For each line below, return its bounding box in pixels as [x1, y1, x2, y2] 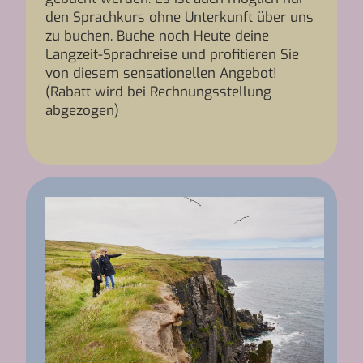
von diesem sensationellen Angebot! [45, 64, 277, 83]
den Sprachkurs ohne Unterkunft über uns [45, 8, 314, 27]
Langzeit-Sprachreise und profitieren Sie [45, 45, 299, 64]
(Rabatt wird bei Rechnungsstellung [45, 83, 271, 101]
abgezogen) [45, 101, 119, 120]
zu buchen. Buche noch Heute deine [45, 27, 269, 45]
